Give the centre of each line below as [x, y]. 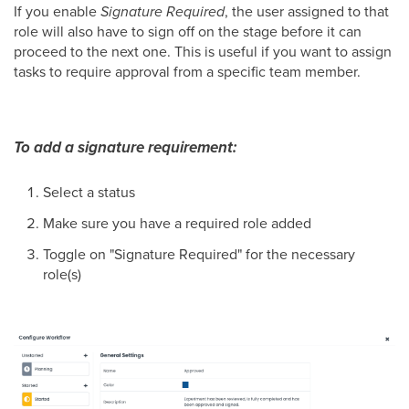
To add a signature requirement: [125, 148]
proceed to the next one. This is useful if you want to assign [203, 52]
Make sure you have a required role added [177, 223]
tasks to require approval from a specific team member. [187, 72]
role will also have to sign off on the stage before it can [188, 31]
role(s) [62, 274]
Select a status [89, 192]
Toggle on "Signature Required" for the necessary [199, 254]
